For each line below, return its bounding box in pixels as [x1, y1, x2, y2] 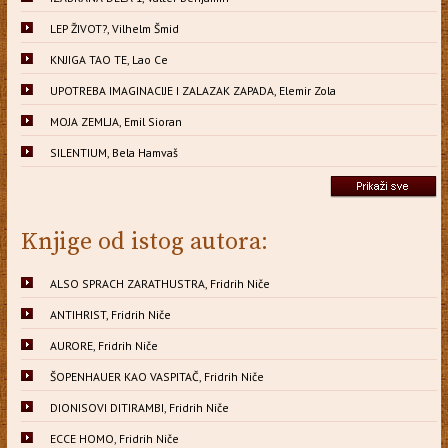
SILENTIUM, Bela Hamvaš [49, 144, 178, 160]
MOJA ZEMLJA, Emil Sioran [49, 113, 182, 129]
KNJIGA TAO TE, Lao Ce [49, 51, 168, 67]
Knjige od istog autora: [20, 226, 268, 257]
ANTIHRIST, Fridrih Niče [49, 306, 171, 322]
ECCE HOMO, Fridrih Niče [49, 430, 179, 446]
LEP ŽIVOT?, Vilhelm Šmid [49, 20, 179, 36]
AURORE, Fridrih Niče [49, 337, 158, 353]
